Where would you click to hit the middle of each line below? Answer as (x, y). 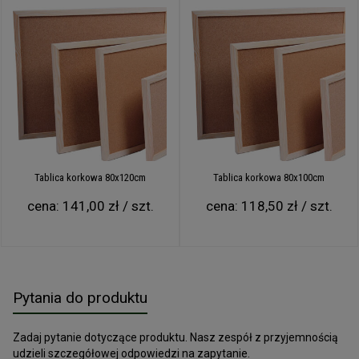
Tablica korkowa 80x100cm (269, 177)
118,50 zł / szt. (286, 206)
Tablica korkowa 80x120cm (90, 177)
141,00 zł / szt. (108, 206)
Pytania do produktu (80, 297)
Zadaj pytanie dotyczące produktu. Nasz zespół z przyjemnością (175, 337)
